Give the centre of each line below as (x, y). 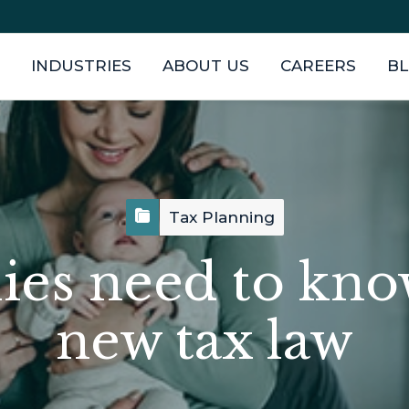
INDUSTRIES (81, 66)
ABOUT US (206, 66)
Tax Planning (221, 217)
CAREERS (318, 66)
